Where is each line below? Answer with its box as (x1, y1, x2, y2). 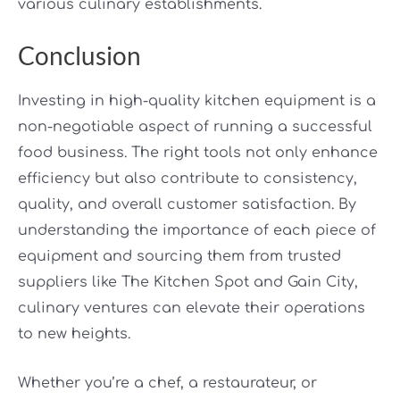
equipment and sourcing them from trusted (18, 248, 341, 265)
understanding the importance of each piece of (18, 222, 376, 239)
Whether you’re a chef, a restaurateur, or (18, 374, 317, 391)
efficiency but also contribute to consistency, (18, 171, 357, 187)
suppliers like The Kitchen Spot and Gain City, (18, 274, 358, 291)
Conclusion (18, 40, 141, 71)
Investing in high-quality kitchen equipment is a (18, 93, 376, 110)
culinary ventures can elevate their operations (18, 300, 365, 317)
